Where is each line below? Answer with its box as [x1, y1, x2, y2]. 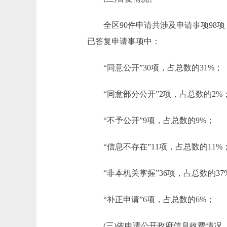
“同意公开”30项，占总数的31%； [87, 63, 222, 72]
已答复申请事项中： [87, 37, 160, 46]
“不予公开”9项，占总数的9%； [87, 116, 214, 125]
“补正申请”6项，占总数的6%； [87, 195, 214, 204]
